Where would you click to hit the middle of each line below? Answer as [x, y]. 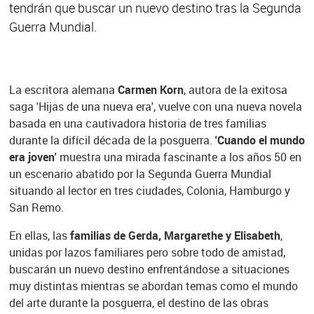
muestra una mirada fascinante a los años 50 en [180, 157]
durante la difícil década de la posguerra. [112, 140]
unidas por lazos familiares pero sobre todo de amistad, [147, 252]
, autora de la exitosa [235, 89]
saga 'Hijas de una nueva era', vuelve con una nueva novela [155, 106]
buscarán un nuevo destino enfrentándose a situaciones [149, 269]
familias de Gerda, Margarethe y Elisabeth [175, 235]
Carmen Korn [150, 89]
